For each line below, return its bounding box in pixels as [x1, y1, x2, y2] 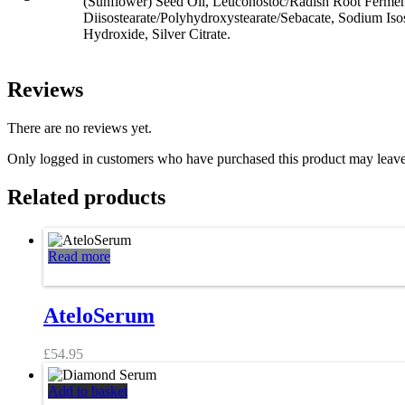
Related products [7, 185, 165, 210]
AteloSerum [43, 303, 155, 327]
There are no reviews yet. [7, 120, 152, 137]
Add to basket [48, 382, 127, 399]
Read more [48, 248, 110, 264]
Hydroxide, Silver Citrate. [83, 26, 231, 42]
